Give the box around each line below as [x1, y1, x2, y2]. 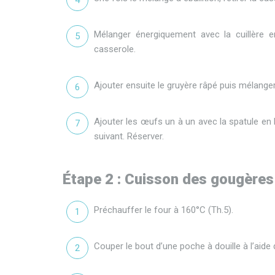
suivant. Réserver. [94, 131, 164, 142]
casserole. [94, 44, 136, 55]
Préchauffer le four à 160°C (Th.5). [94, 204, 233, 215]
